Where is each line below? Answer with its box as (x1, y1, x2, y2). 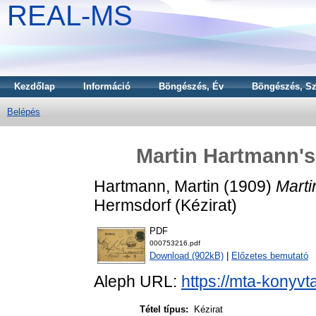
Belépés (7, 107, 40, 117)
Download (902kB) (150, 250, 224, 262)
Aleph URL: (94, 272, 181, 291)
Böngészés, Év (159, 81, 224, 92)
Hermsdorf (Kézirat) (94, 195, 237, 214)
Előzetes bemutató (231, 250, 308, 262)
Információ (83, 81, 130, 92)
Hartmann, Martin (94, 176, 219, 195)
